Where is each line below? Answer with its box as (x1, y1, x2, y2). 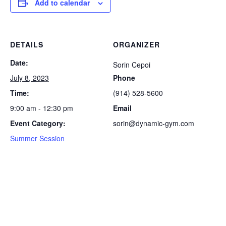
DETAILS (10, 39, 43, 49)
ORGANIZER (113, 39, 160, 49)
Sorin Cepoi (113, 59, 150, 70)
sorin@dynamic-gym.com (113, 118, 194, 128)
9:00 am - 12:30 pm (10, 102, 73, 113)
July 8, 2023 (10, 72, 49, 83)
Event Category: (10, 118, 66, 128)
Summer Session (10, 133, 65, 143)
